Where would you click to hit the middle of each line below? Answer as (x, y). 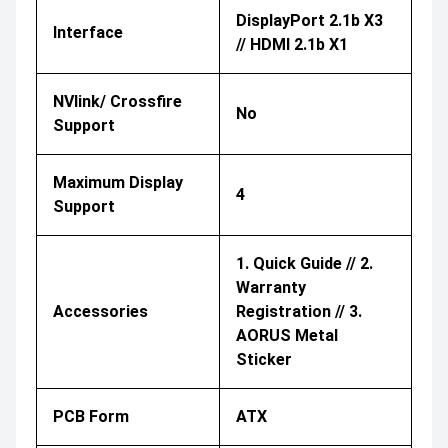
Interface (88, 32)
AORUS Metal (287, 335)
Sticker (264, 359)
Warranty (271, 287)
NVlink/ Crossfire (117, 101)
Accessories (100, 311)
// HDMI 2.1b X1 (292, 44)
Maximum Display (118, 182)
